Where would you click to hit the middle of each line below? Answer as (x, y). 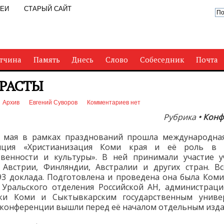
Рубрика (180, 117)
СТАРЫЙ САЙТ (48, 9)
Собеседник (162, 59)
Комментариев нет (114, 102)
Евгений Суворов (53, 102)
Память (47, 59)
